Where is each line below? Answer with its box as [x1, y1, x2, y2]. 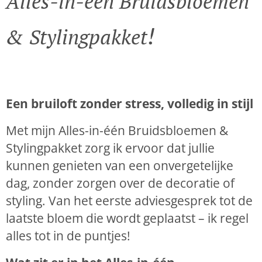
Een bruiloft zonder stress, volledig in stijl [6, 95, 253, 112]
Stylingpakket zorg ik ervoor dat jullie [6, 139, 215, 156]
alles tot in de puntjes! [6, 227, 130, 244]
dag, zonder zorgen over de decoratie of [6, 174, 235, 191]
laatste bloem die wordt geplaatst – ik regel [6, 209, 249, 226]
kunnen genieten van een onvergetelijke [6, 157, 233, 174]
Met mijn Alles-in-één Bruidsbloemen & [6, 122, 228, 139]
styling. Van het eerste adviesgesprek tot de [6, 192, 253, 209]
